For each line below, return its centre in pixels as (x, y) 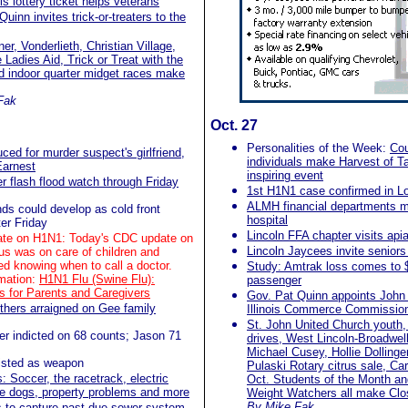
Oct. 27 (234, 125)
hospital (267, 220)
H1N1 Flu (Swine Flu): (97, 279)
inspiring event (285, 175)
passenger (274, 280)
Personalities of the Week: (318, 148)
